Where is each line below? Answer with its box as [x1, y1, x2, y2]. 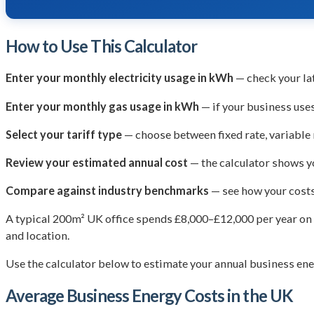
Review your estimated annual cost [6, 155, 188, 169]
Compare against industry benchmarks [6, 184, 209, 198]
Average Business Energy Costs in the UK [6, 285, 293, 306]
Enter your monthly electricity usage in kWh [6, 71, 233, 85]
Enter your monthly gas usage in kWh [6, 99, 199, 113]
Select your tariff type [6, 127, 122, 141]
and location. [6, 228, 69, 243]
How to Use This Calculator [6, 35, 198, 56]
